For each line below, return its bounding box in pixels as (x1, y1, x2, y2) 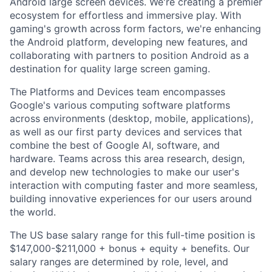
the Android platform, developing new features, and (10, 36, 248, 49)
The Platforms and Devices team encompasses (10, 86, 225, 98)
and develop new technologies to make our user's (10, 166, 239, 178)
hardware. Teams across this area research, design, (10, 152, 245, 165)
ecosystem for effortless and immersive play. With (10, 9, 241, 22)
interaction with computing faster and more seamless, (10, 179, 257, 192)
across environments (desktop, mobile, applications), (10, 112, 253, 125)
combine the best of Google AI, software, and (10, 139, 220, 152)
